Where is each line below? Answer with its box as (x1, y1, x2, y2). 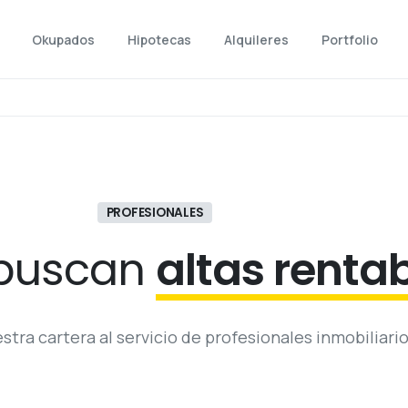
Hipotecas (127, 31, 192, 48)
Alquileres (224, 31, 290, 48)
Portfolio (321, 31, 379, 48)
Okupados (32, 31, 96, 48)
